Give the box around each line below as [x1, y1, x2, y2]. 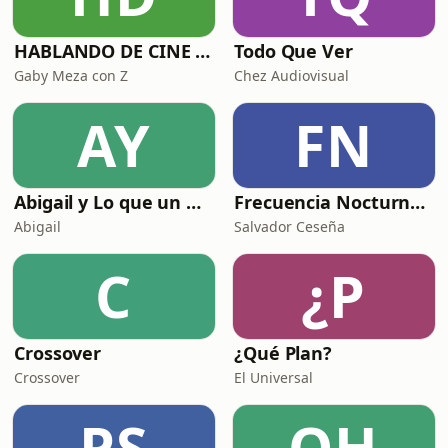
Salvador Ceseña [234, 217, 345, 236]
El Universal [234, 368, 313, 387]
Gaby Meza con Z [14, 66, 128, 85]
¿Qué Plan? [234, 341, 333, 365]
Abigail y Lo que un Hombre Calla [186, 190, 202, 214]
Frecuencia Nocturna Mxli [410, 190, 426, 214]
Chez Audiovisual [234, 66, 349, 85]
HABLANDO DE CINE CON [195, 39, 211, 63]
